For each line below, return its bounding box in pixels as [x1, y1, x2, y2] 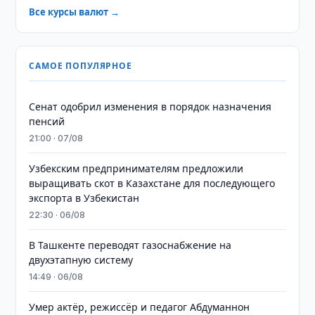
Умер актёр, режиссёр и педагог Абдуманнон [29, 301, 250, 313]
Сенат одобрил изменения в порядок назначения [29, 101, 272, 112]
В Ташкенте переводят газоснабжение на [29, 239, 232, 251]
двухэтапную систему [29, 254, 134, 266]
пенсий [29, 115, 65, 127]
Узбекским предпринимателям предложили [29, 162, 244, 174]
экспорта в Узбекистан [29, 192, 140, 204]
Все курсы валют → [29, 6, 120, 18]
